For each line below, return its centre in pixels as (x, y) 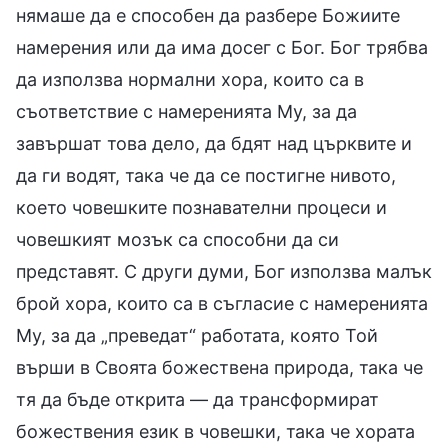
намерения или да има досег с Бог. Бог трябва (222, 47)
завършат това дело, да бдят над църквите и (214, 143)
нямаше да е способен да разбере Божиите (208, 15)
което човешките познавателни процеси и (201, 207)
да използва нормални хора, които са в (190, 79)
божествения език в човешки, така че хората (215, 431)
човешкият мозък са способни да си (177, 239)
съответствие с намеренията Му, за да (186, 111)
